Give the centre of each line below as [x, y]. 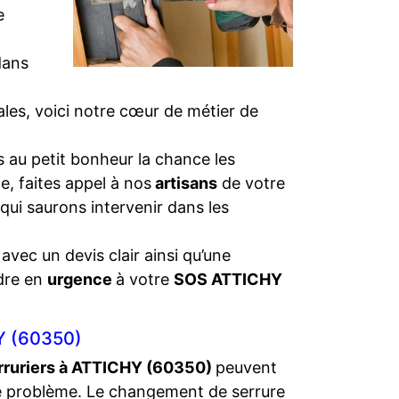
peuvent [246, 367]
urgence [81, 279]
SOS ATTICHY [228, 279]
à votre [145, 279]
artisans [184, 183]
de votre [251, 183]
